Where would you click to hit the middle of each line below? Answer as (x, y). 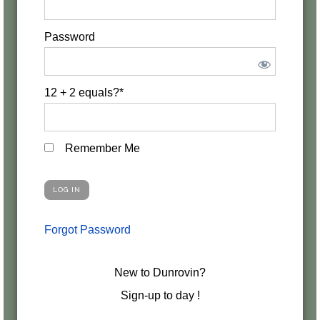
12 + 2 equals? (82, 92)
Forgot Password (87, 230)
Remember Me (101, 148)
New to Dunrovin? (160, 272)
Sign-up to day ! (160, 295)
